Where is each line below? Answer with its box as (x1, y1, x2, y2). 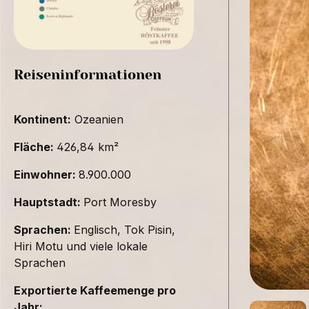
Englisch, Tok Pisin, (74, 222, 175, 237)
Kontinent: (14, 112, 71, 126)
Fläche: (14, 139, 57, 154)
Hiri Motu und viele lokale (14, 239, 148, 253)
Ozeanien (71, 112, 123, 126)
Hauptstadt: (14, 195, 83, 209)
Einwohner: (14, 167, 79, 181)
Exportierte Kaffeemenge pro (14, 283, 176, 297)
